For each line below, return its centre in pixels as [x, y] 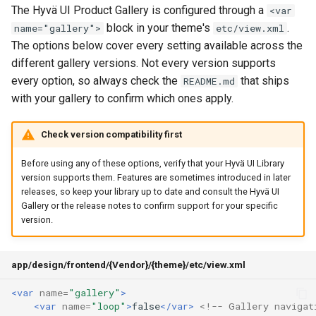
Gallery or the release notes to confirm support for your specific [149, 206]
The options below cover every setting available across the [157, 45]
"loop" [109, 306]
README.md [209, 81]
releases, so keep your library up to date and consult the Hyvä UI [150, 192]
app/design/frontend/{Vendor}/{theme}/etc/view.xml [128, 264]
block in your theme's [158, 28]
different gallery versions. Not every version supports [144, 63]
